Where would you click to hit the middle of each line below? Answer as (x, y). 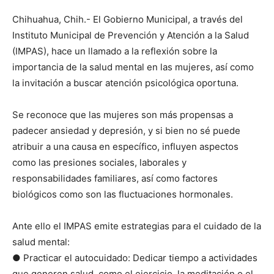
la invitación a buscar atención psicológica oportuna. (125, 83)
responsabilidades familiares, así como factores (115, 179)
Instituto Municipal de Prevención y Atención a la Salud (131, 35)
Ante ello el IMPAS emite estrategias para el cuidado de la (137, 226)
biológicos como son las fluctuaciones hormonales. (123, 194)
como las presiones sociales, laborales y (99, 163)
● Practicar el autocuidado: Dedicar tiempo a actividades (135, 258)
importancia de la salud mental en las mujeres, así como (133, 67)
